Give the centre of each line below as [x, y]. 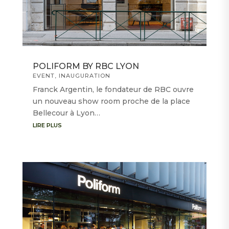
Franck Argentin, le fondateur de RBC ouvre [113, 90]
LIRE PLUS [47, 125]
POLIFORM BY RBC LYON [86, 66]
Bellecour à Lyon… [66, 113]
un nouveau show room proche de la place [111, 101]
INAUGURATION [84, 76]
